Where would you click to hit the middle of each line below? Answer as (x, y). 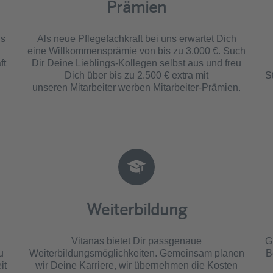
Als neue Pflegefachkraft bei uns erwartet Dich (136, 38)
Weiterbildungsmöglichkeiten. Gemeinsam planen (136, 253)
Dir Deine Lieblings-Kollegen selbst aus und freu (136, 63)
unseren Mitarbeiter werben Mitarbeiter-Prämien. (136, 87)
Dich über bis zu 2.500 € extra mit (136, 75)
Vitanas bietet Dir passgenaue (136, 241)
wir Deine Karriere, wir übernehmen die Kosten (136, 265)
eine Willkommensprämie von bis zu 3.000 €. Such (136, 51)
